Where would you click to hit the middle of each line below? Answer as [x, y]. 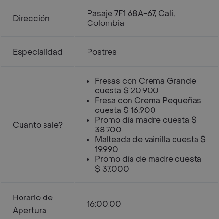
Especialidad [38, 52]
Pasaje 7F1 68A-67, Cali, [131, 13]
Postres [102, 52]
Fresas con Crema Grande [145, 81]
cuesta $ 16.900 [125, 110]
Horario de [33, 198]
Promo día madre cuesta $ [146, 120]
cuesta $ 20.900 [127, 91]
